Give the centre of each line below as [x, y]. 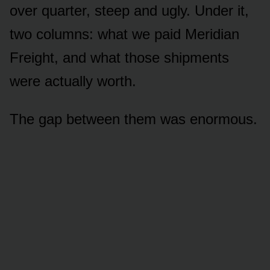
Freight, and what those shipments [119, 57]
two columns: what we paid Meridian [124, 34]
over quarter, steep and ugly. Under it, [129, 10]
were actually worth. [73, 81]
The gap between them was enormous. [133, 119]
